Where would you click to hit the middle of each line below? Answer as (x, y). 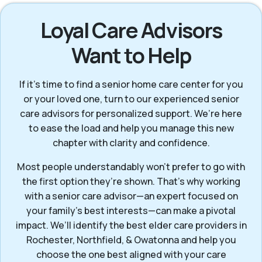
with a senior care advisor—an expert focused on (131, 196)
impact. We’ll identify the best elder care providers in (131, 225)
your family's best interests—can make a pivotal (131, 211)
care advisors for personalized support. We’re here (131, 114)
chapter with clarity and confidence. (131, 143)
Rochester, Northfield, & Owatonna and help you (131, 240)
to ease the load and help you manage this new (131, 128)
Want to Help (131, 56)
